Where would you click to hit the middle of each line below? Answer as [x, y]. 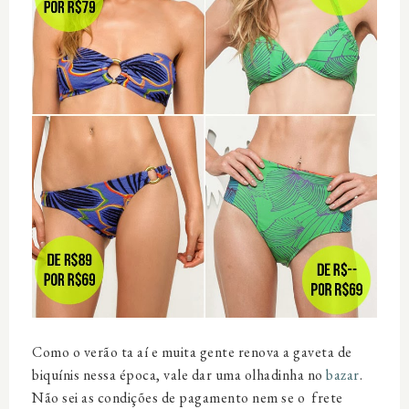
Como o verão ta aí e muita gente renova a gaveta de [192, 351]
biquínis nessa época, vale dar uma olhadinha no [179, 374]
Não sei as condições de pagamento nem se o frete [188, 397]
